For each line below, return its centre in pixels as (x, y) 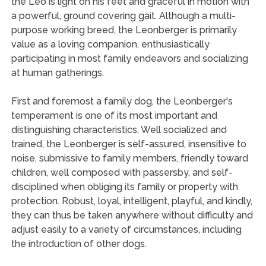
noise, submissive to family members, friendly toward (129, 158)
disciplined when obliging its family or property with (124, 186)
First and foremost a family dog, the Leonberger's (122, 101)
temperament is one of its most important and (114, 115)
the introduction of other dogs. (79, 243)
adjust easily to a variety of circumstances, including (126, 229)
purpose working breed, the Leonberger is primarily (124, 30)
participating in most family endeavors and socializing (129, 58)
